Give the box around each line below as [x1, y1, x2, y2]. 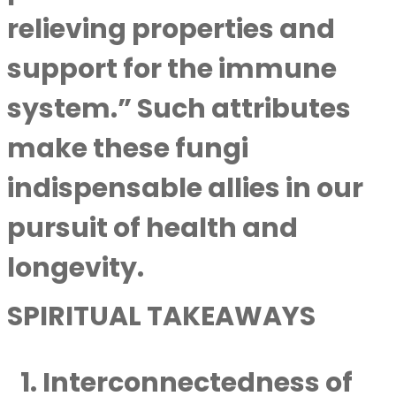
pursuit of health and [7, 209, 298, 247]
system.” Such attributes [7, 90, 351, 127]
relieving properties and [7, 11, 335, 48]
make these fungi [7, 130, 248, 167]
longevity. [7, 249, 144, 286]
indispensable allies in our [7, 170, 363, 207]
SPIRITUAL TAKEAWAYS [7, 298, 316, 335]
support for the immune [7, 50, 337, 88]
